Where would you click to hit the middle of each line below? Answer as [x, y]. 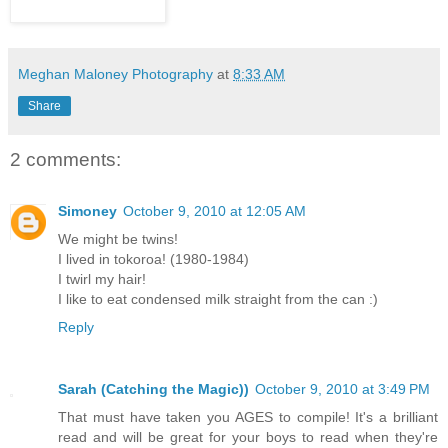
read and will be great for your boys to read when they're [248, 437]
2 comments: [65, 159]
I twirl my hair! [102, 279]
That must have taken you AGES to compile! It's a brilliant [248, 417]
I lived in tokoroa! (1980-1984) [153, 259]
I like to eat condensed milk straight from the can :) [218, 299]
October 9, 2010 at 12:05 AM [214, 211]
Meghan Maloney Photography [115, 73]
